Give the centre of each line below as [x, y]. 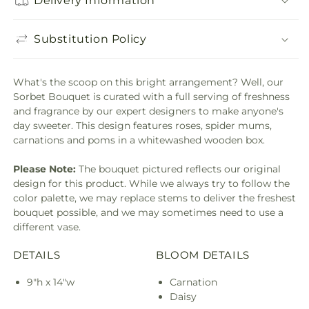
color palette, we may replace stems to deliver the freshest [154, 198]
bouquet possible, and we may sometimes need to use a [148, 212]
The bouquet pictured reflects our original [178, 169]
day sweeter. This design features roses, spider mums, [142, 126]
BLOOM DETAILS [203, 255]
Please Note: [44, 169]
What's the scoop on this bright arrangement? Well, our [148, 82]
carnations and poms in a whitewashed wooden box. [139, 140]
